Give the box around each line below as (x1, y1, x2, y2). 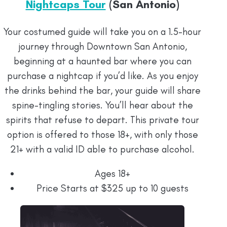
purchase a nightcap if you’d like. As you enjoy (7, 70, 198, 82)
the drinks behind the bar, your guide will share (4, 85, 201, 97)
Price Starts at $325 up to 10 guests (36, 182, 188, 195)
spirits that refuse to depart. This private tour (6, 114, 199, 126)
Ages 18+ (95, 168, 130, 180)
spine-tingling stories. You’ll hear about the (12, 99, 193, 111)
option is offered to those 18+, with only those (7, 129, 198, 141)
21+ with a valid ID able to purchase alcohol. (10, 143, 195, 156)
